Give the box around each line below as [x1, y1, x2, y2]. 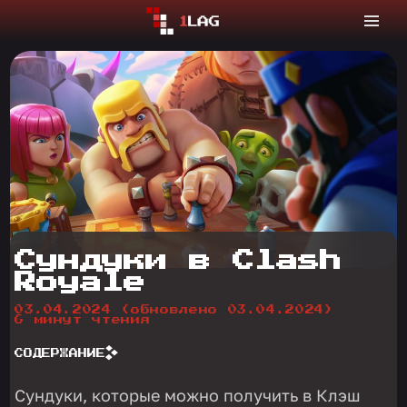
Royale [15, 272, 146, 294]
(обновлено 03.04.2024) [121, 305, 334, 315]
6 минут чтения [15, 315, 151, 325]
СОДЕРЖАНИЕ [15, 348, 106, 358]
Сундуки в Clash [15, 250, 342, 273]
